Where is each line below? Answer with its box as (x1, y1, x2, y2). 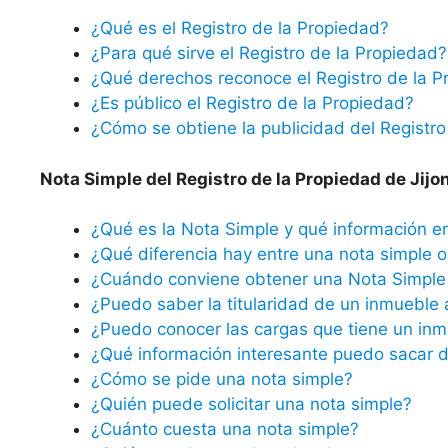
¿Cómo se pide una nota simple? (91, 369, 353, 390)
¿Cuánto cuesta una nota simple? (91, 419, 359, 440)
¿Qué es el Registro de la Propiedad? (91, 18, 389, 39)
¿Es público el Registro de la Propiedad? (91, 93, 414, 114)
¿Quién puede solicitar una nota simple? (91, 394, 412, 415)
